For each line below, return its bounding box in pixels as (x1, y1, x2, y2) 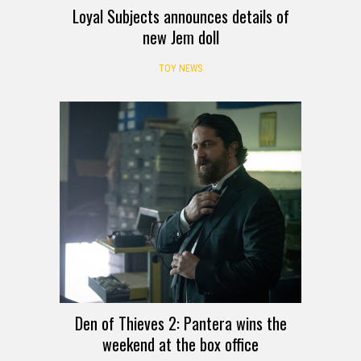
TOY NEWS (159, 62, 202, 74)
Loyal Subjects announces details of (72, 3, 289, 28)
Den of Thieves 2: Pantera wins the (74, 310, 287, 335)
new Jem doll (142, 24, 219, 49)
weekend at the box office (102, 331, 259, 356)
